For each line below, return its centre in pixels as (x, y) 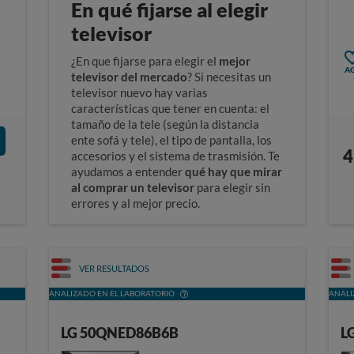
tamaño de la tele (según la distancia (166, 124)
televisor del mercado (130, 77)
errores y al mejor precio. (136, 203)
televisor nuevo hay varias (140, 93)
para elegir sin (234, 188)
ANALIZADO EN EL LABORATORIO (112, 294)
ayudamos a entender (128, 172)
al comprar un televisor (134, 188)
